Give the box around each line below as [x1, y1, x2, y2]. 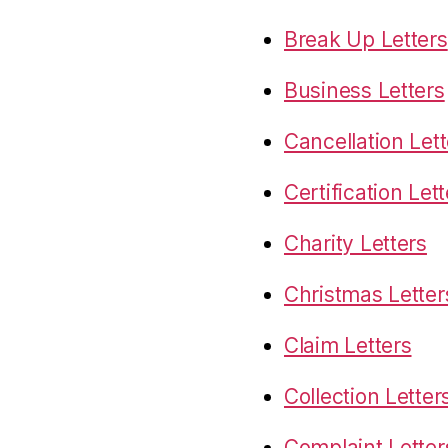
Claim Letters [284, 332, 412, 358]
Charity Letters [284, 230, 427, 256]
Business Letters [284, 77, 445, 103]
